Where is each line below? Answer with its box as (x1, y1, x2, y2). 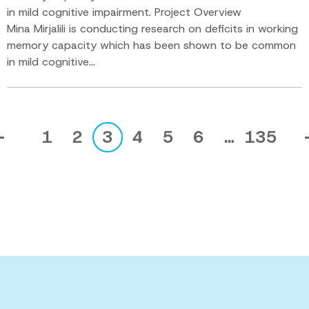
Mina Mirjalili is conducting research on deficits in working (7, 21, 298, 36)
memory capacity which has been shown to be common (7, 38, 296, 52)
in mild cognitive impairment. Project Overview (7, 5, 241, 19)
